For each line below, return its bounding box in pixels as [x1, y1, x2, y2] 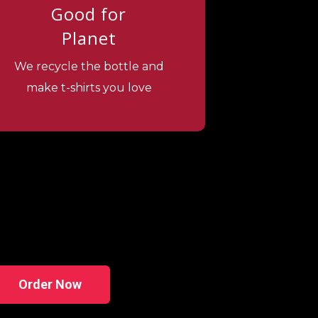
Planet [61, 26, 116, 50]
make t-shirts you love [26, 80, 152, 94]
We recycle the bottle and [13, 59, 164, 73]
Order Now [18, 276, 82, 292]
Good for [51, 1, 127, 26]
